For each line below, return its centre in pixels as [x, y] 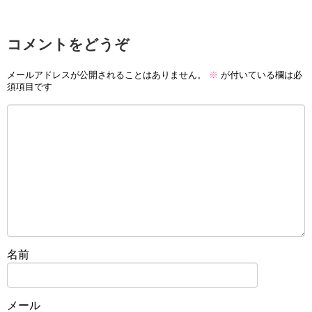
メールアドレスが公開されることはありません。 [107, 75]
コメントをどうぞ [68, 44]
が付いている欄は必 [260, 75]
